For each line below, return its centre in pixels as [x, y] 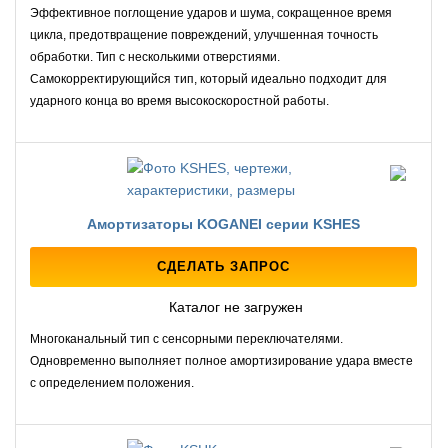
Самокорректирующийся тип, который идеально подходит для [208, 78]
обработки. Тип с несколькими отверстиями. [155, 56]
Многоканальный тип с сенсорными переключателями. [186, 339]
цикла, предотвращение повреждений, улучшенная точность [204, 34]
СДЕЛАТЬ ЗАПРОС [223, 266]
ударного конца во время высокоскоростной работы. [179, 100]
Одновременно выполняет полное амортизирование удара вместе [221, 361]
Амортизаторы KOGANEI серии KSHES [223, 223]
